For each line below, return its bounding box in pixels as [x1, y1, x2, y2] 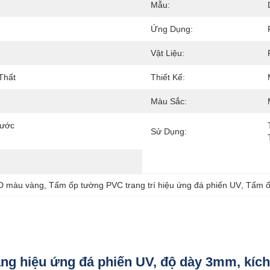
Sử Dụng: [151, 127, 187, 136]
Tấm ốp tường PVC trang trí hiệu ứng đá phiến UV [49, 180, 241, 190]
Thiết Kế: [151, 72, 185, 82]
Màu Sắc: [151, 96, 187, 106]
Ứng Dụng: [151, 24, 193, 34]
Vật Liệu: [151, 48, 184, 58]
